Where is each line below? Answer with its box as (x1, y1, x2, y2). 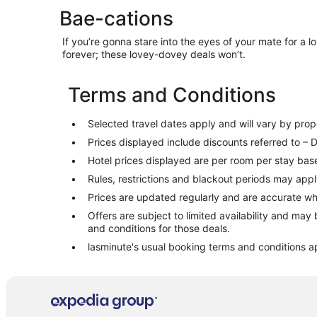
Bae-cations (59, 6, 173, 30)
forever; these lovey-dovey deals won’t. (62, 48, 246, 60)
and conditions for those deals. (88, 222, 230, 234)
